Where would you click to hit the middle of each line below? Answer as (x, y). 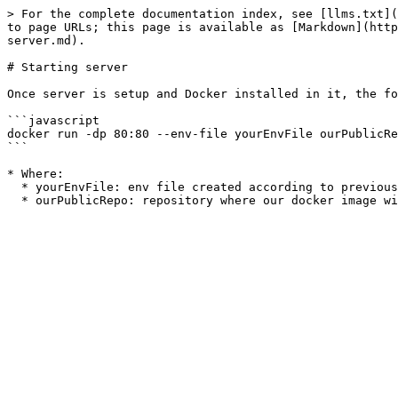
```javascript (53, 120)
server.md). (46, 40)
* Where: (36, 174)
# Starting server (68, 67)
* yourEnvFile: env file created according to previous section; (14, 187)
